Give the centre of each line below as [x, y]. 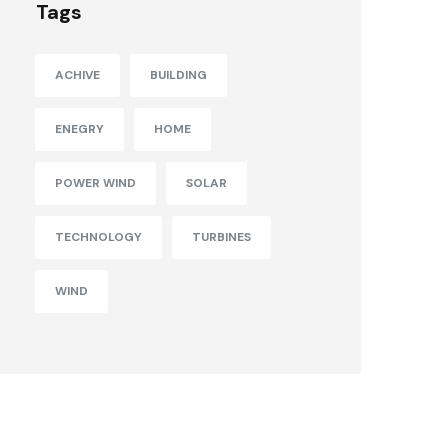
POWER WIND [95, 183]
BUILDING [178, 75]
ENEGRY [79, 129]
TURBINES [221, 237]
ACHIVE [77, 75]
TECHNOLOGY [98, 237]
